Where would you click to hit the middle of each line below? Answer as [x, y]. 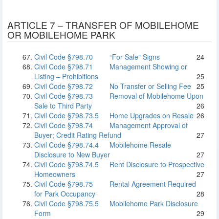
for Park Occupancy [65, 194]
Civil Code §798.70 [64, 57]
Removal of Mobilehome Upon [155, 96]
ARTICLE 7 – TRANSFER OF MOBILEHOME [103, 25]
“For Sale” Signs [134, 57]
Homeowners [55, 174]
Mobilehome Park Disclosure [153, 203]
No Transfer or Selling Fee [149, 86]
